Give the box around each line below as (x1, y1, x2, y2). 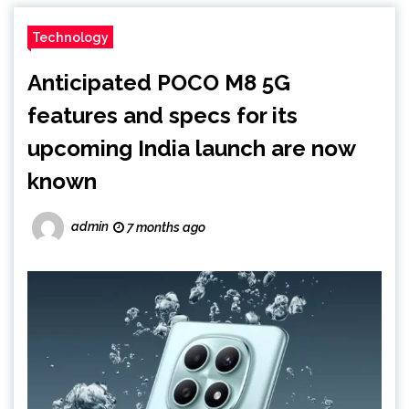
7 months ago (124, 220, 205, 235)
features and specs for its (27, 102, 298, 129)
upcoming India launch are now (27, 135, 355, 162)
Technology (32, 29, 109, 45)
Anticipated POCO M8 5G (27, 69, 290, 96)
